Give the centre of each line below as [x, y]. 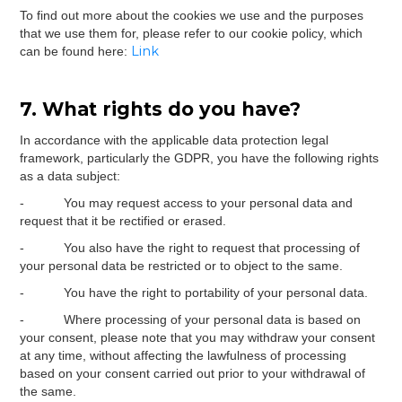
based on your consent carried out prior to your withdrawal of [193, 373]
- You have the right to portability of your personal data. [194, 293]
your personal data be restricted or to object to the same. [182, 266]
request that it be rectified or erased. [123, 221]
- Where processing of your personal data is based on [191, 319]
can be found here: [76, 51]
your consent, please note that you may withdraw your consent [198, 337]
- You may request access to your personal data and [187, 203]
